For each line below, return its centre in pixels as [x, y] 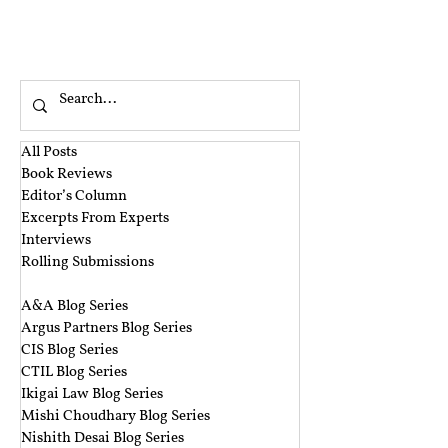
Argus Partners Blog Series [106, 328]
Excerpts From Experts [95, 218]
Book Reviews [66, 174]
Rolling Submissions [87, 262]
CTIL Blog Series [74, 372]
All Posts [49, 152]
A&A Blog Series [74, 306]
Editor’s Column [74, 196]
